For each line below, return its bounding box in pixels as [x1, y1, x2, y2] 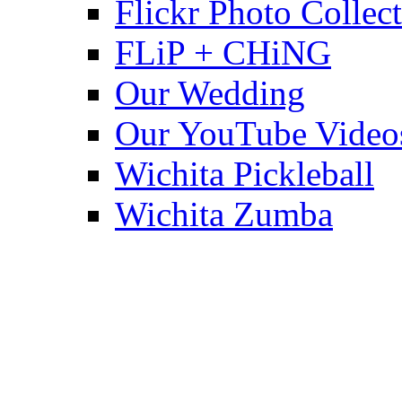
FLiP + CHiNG [115, 33, 331, 73]
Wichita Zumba [115, 195, 333, 234]
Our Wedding [115, 74, 305, 113]
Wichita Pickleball [115, 154, 374, 194]
